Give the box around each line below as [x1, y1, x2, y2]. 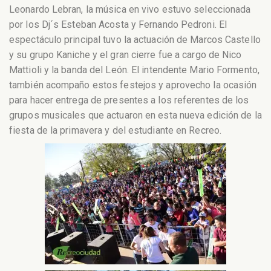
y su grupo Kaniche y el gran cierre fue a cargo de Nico [9, 48, 242, 60]
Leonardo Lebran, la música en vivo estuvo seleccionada [9, 3, 251, 15]
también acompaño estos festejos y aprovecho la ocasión [9, 79, 257, 91]
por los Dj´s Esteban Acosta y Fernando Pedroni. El [9, 18, 227, 30]
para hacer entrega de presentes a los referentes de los [9, 94, 249, 106]
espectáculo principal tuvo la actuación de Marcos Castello [9, 33, 261, 45]
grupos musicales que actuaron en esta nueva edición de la [9, 109, 262, 121]
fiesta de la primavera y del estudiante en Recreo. [9, 124, 222, 136]
